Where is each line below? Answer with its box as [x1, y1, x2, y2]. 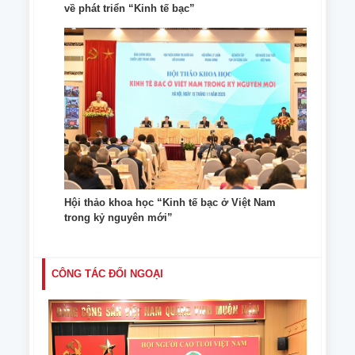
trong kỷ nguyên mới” [64, 212, 173, 224]
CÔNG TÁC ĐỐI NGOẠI [52, 268, 163, 281]
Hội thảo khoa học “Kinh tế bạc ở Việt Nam [64, 197, 276, 209]
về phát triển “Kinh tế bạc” [64, 2, 195, 15]
